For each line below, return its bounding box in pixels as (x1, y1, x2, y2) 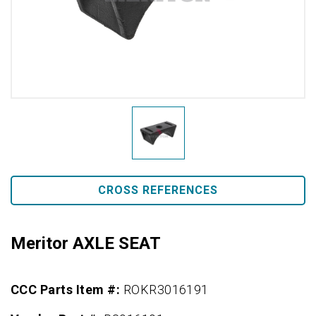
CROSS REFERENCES (98, 183, 218, 197)
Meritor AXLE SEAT (11, 233, 161, 253)
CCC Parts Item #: (11, 282, 123, 297)
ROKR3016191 (123, 282, 209, 297)
